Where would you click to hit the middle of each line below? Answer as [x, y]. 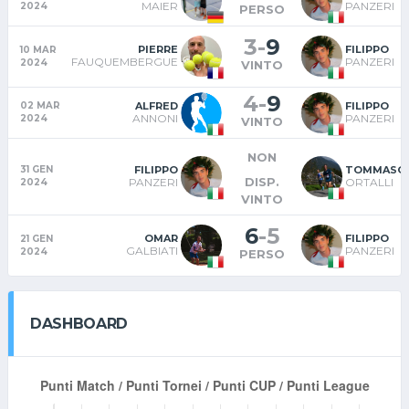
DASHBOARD [79, 324]
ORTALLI [369, 182]
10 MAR [38, 50]
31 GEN [37, 169]
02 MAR [40, 105]
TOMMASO [376, 169]
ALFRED [157, 105]
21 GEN [37, 239]
